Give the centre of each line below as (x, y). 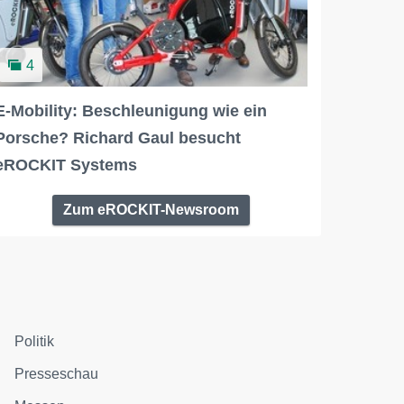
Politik (35, 341)
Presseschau (57, 373)
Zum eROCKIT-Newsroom (151, 209)
